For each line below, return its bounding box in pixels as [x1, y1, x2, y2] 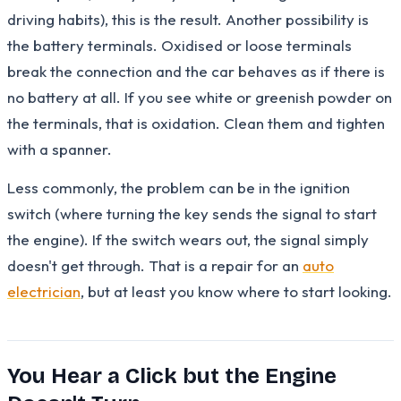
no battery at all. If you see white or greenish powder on [7, 87, 392, 107]
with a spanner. [7, 139, 112, 158]
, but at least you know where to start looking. [81, 281, 392, 301]
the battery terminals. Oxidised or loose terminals [7, 35, 352, 55]
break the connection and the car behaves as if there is [7, 61, 385, 81]
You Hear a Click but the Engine [7, 363, 337, 388]
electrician [7, 281, 81, 301]
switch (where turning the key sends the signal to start [7, 203, 377, 223]
